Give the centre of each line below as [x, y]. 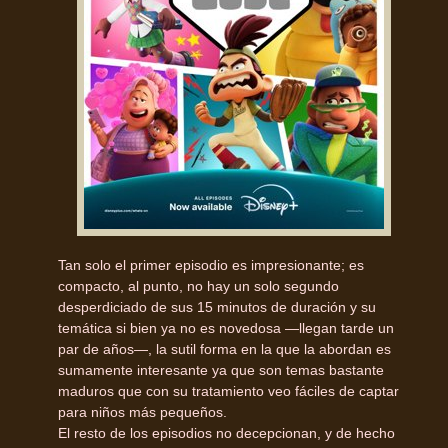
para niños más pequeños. [142, 412]
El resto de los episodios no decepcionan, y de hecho [226, 433]
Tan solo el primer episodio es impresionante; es [211, 265]
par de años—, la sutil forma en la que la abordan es [224, 349]
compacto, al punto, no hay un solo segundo [198, 286]
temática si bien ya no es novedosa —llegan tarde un [226, 328]
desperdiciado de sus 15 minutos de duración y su [217, 307]
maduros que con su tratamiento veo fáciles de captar [228, 391]
